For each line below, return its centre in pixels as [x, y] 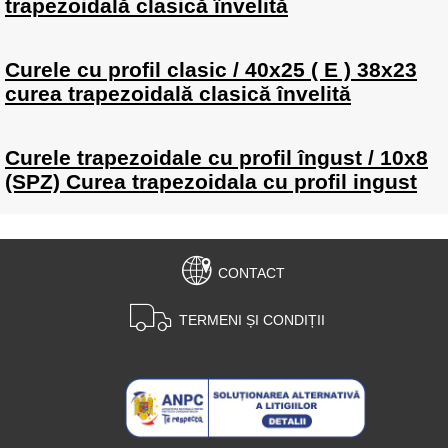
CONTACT [251, 272]
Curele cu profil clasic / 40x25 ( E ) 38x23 [211, 69]
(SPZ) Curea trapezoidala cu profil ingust [211, 181]
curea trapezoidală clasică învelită [178, 93]
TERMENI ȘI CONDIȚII [252, 319]
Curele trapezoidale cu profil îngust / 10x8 [216, 157]
